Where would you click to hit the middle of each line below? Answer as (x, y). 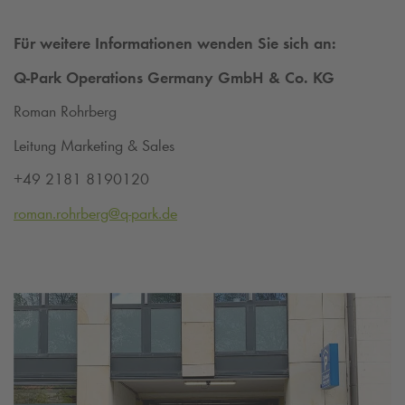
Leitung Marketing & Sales (94, 145)
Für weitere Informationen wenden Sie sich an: (175, 44)
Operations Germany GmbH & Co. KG (198, 77)
